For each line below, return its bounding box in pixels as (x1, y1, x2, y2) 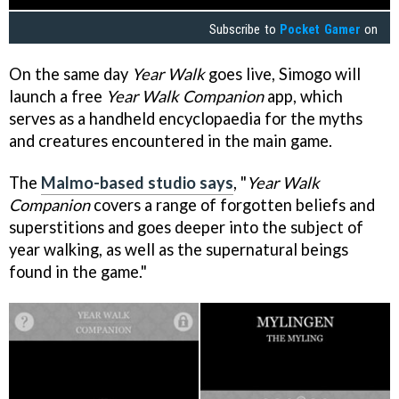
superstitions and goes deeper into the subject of (9, 216, 363, 237)
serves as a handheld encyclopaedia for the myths (9, 109, 362, 128)
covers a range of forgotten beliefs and (90, 194, 375, 215)
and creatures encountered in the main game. (9, 131, 332, 151)
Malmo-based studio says (41, 172, 233, 192)
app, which (264, 86, 343, 106)
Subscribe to (209, 21, 281, 38)
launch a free (9, 86, 106, 106)
